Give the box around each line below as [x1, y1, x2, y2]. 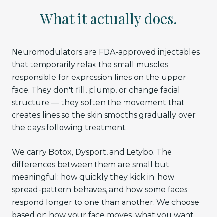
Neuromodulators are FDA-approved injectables [12, 47, 200, 57]
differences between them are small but [12, 160, 169, 170]
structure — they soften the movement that [12, 98, 185, 108]
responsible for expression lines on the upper [12, 73, 186, 82]
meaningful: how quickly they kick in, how [12, 172, 174, 182]
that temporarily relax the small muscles [12, 60, 168, 70]
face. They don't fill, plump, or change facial [12, 85, 180, 95]
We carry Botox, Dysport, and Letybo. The [12, 147, 172, 157]
